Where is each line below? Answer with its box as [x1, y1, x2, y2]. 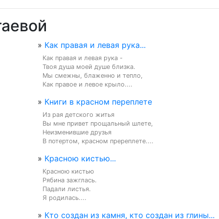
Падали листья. [43, 185, 91, 193]
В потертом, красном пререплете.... [43, 137, 153, 145]
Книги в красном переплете [44, 97, 152, 107]
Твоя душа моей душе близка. [43, 63, 135, 70]
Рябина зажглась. [43, 176, 97, 184]
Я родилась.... [43, 194, 87, 201]
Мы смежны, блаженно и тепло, [43, 72, 143, 79]
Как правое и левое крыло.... [43, 81, 132, 88]
